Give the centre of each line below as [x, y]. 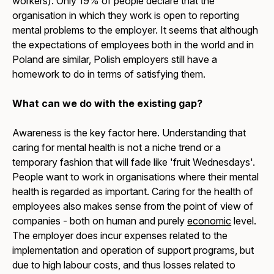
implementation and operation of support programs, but [133, 250]
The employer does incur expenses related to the [120, 236]
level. [244, 221]
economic [209, 221]
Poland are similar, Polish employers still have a [115, 60]
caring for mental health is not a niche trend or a [117, 148]
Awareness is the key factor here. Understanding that [129, 133]
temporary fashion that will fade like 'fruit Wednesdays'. [134, 162]
